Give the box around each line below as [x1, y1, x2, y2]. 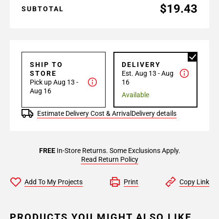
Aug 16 [30, 87, 51, 95]
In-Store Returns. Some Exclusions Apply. [55, 147, 180, 154]
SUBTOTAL [22, 5, 64, 13]
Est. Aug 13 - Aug [122, 69, 174, 77]
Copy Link [179, 178, 209, 186]
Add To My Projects [24, 178, 83, 186]
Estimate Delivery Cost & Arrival [37, 109, 131, 117]
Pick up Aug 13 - [30, 78, 78, 86]
